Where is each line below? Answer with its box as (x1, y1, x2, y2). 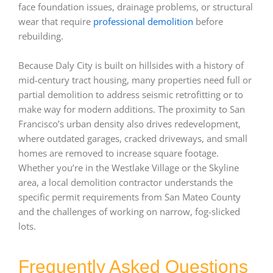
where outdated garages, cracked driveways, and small (18, 132, 247, 144)
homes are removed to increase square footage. (18, 146, 219, 159)
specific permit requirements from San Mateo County (18, 190, 241, 203)
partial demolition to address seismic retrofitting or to (18, 88, 243, 101)
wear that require (18, 15, 93, 28)
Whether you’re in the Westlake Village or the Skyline (18, 161, 239, 174)
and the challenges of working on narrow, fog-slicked (18, 205, 240, 218)
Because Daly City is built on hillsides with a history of (18, 58, 244, 71)
